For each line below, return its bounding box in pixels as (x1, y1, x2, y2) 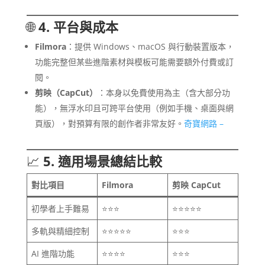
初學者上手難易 (31, 203, 89, 215)
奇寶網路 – (183, 118, 224, 130)
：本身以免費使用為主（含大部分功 (97, 87, 230, 99)
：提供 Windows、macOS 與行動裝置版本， (66, 41, 234, 53)
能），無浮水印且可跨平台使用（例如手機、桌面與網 (34, 102, 234, 114)
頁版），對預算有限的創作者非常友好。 (34, 118, 184, 130)
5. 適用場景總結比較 (43, 152, 162, 170)
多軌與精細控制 (31, 225, 89, 237)
